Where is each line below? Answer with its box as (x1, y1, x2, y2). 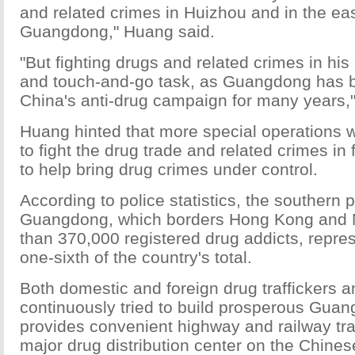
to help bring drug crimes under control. (20, 160, 318, 178)
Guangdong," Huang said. (20, 22, 215, 40)
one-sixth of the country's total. (20, 248, 252, 266)
